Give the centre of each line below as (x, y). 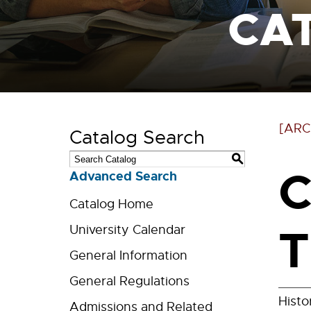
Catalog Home (111, 204)
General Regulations (129, 281)
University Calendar (127, 230)
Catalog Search (137, 137)
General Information (128, 255)
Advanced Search (123, 176)
